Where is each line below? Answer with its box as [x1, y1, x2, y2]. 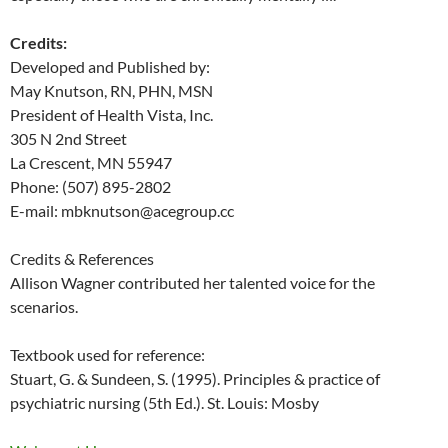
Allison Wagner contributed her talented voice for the [10, 273, 375, 293]
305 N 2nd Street [10, 129, 127, 149]
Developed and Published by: [10, 57, 210, 77]
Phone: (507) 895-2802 [10, 177, 171, 197]
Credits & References [10, 249, 154, 269]
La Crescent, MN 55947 [10, 153, 172, 173]
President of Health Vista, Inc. [10, 105, 213, 125]
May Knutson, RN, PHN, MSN [10, 81, 213, 101]
